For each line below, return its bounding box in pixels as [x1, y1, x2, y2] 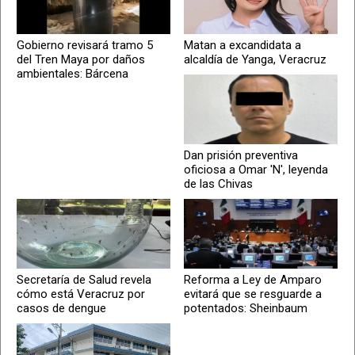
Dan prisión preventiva [184, 147, 299, 162]
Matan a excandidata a [184, 37, 302, 52]
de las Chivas [184, 176, 254, 191]
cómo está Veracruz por [17, 286, 145, 301]
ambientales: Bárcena [17, 66, 128, 81]
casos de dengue [17, 300, 106, 315]
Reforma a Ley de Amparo [184, 272, 323, 287]
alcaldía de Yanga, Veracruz [184, 52, 327, 67]
